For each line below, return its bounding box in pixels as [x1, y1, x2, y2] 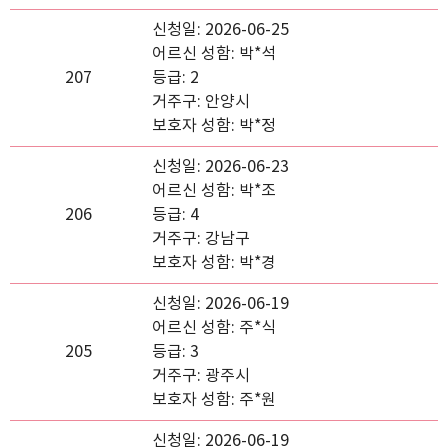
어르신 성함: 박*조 [152, 182, 276, 200]
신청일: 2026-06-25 [152, 21, 289, 39]
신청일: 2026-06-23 [152, 158, 289, 176]
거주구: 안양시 [152, 93, 250, 111]
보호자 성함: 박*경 [152, 254, 276, 272]
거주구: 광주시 [152, 367, 250, 385]
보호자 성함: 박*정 [152, 117, 276, 135]
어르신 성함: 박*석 [152, 45, 276, 63]
